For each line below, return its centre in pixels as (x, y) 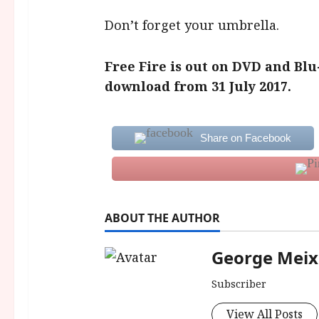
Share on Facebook (245, 137)
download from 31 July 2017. (198, 86)
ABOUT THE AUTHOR (162, 218)
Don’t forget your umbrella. (192, 25)
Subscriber (239, 283)
